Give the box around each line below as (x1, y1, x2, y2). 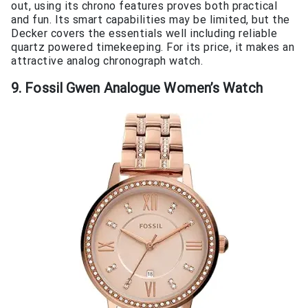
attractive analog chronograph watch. (11, 54, 203, 68)
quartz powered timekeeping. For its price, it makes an (11, 41, 294, 54)
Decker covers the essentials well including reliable (11, 27, 277, 41)
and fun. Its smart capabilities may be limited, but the (11, 13, 290, 27)
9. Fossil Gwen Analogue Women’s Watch (11, 80, 263, 97)
